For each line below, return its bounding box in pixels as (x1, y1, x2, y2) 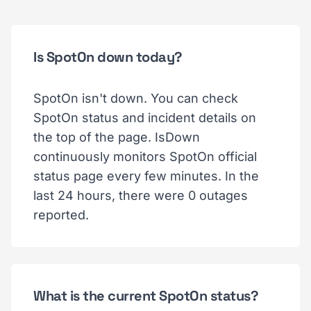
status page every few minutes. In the (33, 168, 259, 183)
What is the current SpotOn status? (33, 286, 258, 305)
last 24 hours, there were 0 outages (33, 187, 248, 203)
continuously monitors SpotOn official (33, 149, 257, 164)
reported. (33, 207, 89, 222)
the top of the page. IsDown (33, 129, 200, 144)
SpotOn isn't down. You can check (33, 90, 238, 106)
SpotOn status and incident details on (33, 110, 256, 125)
